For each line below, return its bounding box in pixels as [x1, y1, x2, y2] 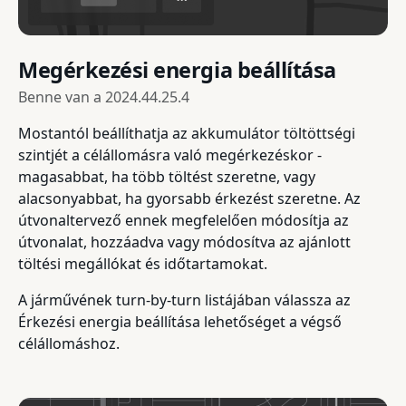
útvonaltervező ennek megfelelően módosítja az [18, 210, 349, 231]
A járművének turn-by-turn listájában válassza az [18, 290, 351, 311]
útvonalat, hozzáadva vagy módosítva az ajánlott [18, 232, 351, 253]
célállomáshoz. [18, 333, 120, 354]
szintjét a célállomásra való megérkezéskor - [18, 145, 322, 166]
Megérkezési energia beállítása [18, 55, 336, 85]
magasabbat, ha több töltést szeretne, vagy [18, 167, 315, 188]
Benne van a [18, 87, 105, 108]
